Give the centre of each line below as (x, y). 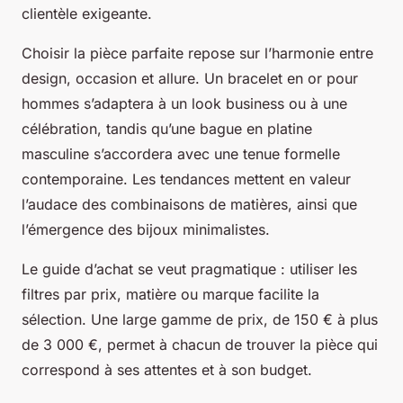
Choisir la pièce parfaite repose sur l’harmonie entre (197, 53)
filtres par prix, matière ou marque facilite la (170, 294)
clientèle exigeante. (87, 13)
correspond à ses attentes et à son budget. (167, 369)
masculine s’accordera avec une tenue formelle (181, 153)
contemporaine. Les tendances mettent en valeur (186, 179)
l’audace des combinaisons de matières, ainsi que (189, 204)
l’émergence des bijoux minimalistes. (146, 229)
